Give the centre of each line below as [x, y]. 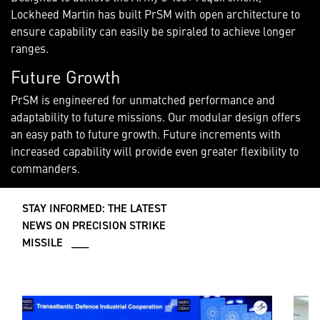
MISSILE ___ [55, 242]
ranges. [30, 47]
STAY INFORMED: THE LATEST [94, 207]
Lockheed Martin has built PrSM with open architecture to [155, 13]
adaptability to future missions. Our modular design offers [156, 116]
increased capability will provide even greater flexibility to [155, 150]
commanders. [45, 167]
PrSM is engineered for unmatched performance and [143, 99]
